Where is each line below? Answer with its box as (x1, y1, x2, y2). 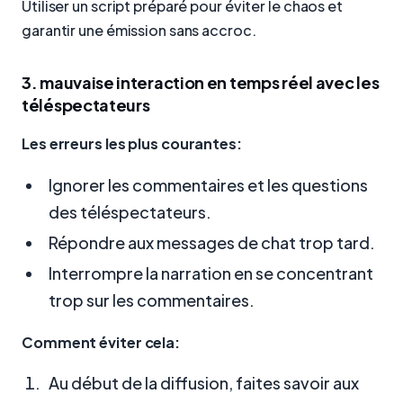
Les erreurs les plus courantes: (22, 134, 242, 154)
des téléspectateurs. (49, 201, 211, 223)
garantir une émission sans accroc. (22, 20, 256, 40)
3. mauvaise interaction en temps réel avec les (22, 71, 380, 93)
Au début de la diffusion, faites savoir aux (49, 372, 359, 394)
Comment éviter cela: (22, 332, 180, 352)
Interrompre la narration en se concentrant (49, 263, 373, 284)
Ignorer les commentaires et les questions (49, 175, 368, 196)
